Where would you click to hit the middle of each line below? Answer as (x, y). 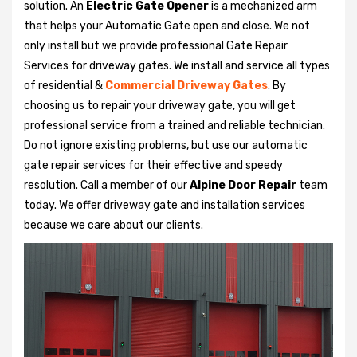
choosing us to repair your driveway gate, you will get (160, 105)
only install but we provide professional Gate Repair (156, 45)
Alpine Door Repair (243, 185)
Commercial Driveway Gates (186, 85)
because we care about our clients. (114, 225)
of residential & (63, 85)
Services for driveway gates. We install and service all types (177, 65)
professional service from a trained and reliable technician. (175, 125)
